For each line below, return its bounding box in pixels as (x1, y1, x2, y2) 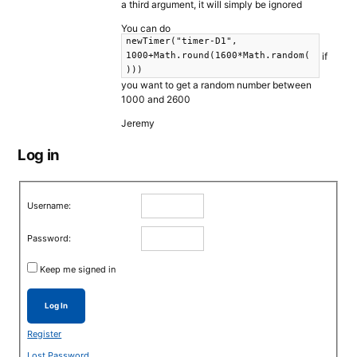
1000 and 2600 (121, 93, 190, 106)
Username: (27, 200, 72, 212)
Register (27, 328, 62, 340)
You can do (121, 22, 171, 35)
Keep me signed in (40, 264, 116, 276)
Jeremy (121, 117, 155, 130)
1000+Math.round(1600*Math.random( (126, 50, 310, 61)
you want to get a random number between (121, 79, 312, 92)
